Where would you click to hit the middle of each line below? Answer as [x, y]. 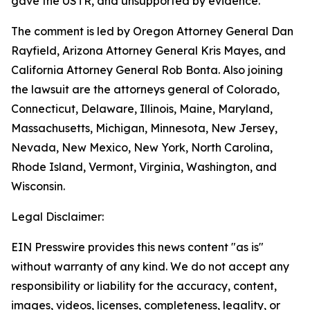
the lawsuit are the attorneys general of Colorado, [145, 89]
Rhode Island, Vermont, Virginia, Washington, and [144, 167]
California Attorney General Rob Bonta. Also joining [147, 70]
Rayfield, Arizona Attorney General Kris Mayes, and [148, 51]
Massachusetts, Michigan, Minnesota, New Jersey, [144, 128]
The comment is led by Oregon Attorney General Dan [152, 31]
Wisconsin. [38, 186]
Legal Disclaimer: [57, 217]
